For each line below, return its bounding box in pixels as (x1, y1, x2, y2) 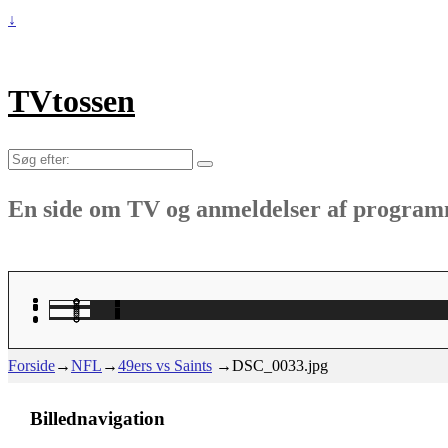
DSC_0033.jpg (232, 356, 328, 374)
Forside (8, 356, 55, 374)
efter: (7, 172, 39, 190)
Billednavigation (30, 408, 165, 430)
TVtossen (8, 83, 135, 120)
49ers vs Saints (118, 356, 212, 374)
